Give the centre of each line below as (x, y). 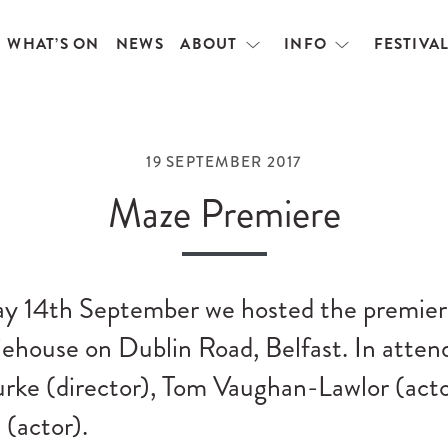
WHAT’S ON (53, 44)
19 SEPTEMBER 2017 (224, 162)
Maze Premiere (224, 213)
